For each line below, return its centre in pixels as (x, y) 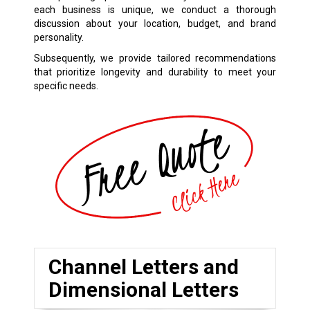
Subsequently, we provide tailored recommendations (155, 58)
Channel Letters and (143, 267)
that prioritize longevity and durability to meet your (155, 72)
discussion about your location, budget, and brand (155, 23)
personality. (58, 37)
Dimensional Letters (143, 290)
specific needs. (66, 85)
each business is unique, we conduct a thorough (155, 9)
